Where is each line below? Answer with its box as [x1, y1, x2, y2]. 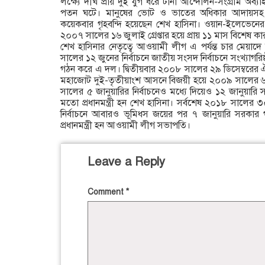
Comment [88, 187, 126, 198]
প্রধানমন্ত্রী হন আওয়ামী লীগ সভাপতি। [60, 119, 190, 132]
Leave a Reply [88, 154, 165, 170]
